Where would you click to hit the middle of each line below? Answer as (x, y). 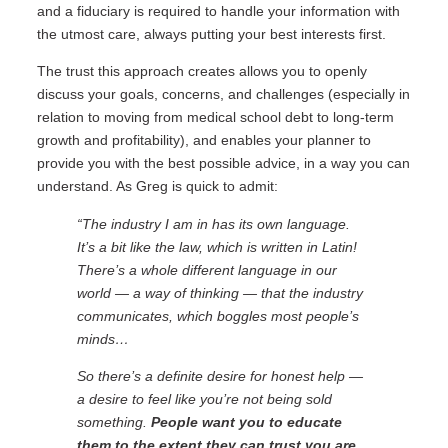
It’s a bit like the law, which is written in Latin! (216, 246)
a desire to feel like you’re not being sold (204, 398)
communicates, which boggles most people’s (217, 315)
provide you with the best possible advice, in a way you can (223, 163)
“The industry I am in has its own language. (213, 223)
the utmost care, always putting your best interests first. (211, 33)
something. (113, 421)
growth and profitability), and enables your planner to (203, 140)
